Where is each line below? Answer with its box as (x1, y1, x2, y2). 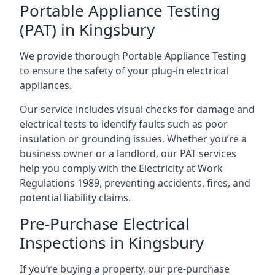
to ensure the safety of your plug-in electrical (20, 63, 228, 77)
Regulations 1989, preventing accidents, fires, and (20, 176, 250, 190)
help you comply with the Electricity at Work (20, 161, 223, 175)
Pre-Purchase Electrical (20, 212, 190, 234)
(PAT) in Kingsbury (20, 18, 155, 41)
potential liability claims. (20, 190, 131, 204)
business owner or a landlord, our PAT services (20, 146, 236, 160)
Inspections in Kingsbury (20, 231, 204, 254)
